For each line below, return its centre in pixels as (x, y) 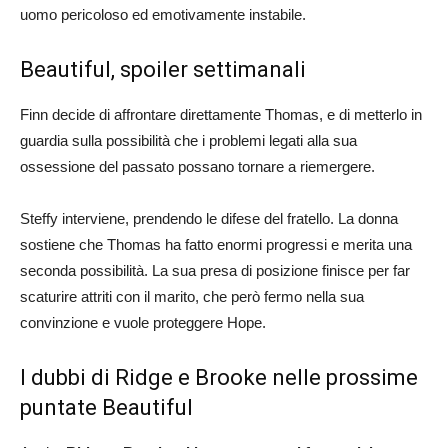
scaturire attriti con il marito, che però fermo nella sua (192, 297)
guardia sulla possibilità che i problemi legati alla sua (188, 141)
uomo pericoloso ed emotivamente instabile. (163, 15)
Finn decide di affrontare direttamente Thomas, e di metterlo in (221, 115)
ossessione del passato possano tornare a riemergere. (197, 167)
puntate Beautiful (106, 408)
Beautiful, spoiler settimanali (163, 70)
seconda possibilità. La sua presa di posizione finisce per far (215, 271)
